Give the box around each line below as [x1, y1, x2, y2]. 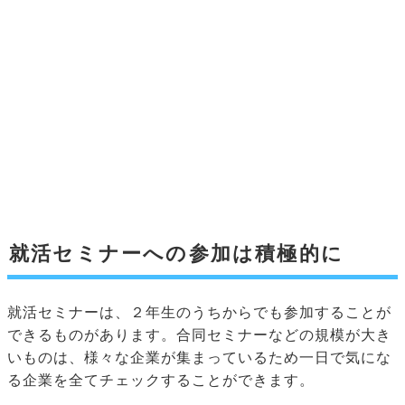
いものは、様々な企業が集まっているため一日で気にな [7, 350, 391, 366]
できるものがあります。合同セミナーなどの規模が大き [7, 327, 391, 344]
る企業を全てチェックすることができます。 [7, 372, 315, 389]
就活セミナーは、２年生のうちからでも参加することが [7, 305, 391, 321]
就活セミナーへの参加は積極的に [9, 242, 344, 266]
